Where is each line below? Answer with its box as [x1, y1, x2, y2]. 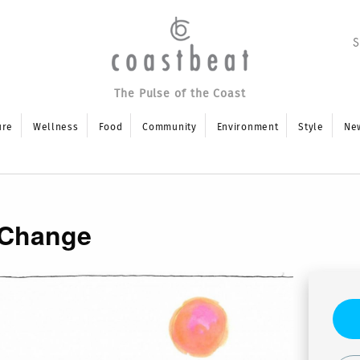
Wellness [32, 122, 79, 132]
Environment [216, 122, 279, 132]
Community [142, 122, 197, 132]
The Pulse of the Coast [114, 88, 246, 100]
